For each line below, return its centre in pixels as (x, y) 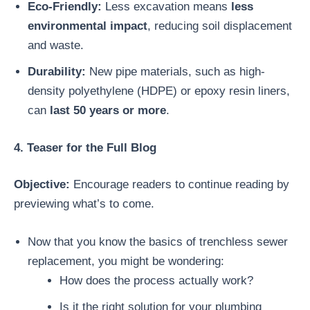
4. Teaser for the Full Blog (85, 147)
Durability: (57, 72)
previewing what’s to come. (84, 204)
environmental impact (88, 26)
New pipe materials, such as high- (175, 72)
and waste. (56, 46)
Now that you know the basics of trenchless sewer (158, 242)
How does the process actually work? (156, 281)
